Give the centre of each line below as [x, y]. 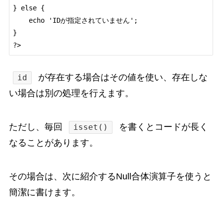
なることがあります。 [53, 143]
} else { [28, 8]
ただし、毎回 [37, 127]
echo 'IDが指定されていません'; [21, 21]
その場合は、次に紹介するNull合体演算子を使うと [110, 177]
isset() [91, 127]
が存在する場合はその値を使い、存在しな [122, 78]
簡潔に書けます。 [44, 193]
